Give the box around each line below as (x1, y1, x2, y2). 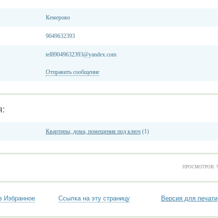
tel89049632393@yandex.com (46, 51, 116, 58)
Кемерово (46, 14, 70, 21)
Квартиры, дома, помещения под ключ (46, 128, 141, 135)
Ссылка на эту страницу (58, 195, 130, 202)
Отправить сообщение (46, 69, 99, 75)
